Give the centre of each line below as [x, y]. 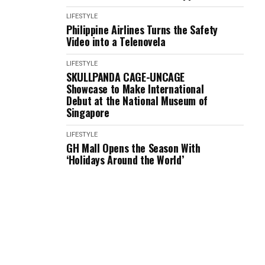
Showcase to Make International [135, 89]
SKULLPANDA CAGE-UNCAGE [126, 77]
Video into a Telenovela [116, 41]
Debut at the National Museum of [137, 101]
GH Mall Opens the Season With [133, 148]
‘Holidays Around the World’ [125, 160]
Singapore [88, 112]
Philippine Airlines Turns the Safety [142, 30]
